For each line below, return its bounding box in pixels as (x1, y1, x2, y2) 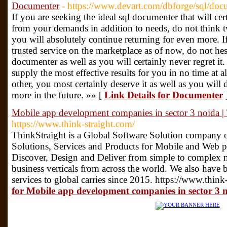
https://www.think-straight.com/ (12, 119, 135, 129)
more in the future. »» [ (12, 90, 104, 100)
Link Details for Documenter (104, 90, 223, 100)
